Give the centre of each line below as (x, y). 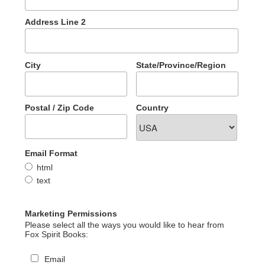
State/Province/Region (181, 65)
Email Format (51, 153)
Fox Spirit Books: (56, 234)
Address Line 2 (55, 22)
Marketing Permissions (71, 213)
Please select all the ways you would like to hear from (124, 224)
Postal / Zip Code (59, 108)
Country (152, 108)
